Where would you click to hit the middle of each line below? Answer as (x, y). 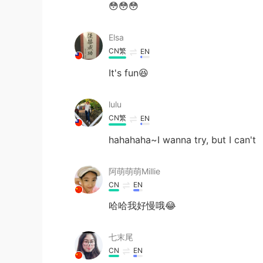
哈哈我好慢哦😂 (142, 205)
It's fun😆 (129, 73)
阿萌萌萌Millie (134, 171)
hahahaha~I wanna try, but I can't (182, 139)
